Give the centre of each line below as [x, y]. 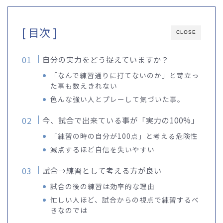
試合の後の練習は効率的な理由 [103, 186]
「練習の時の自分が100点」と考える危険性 [124, 136]
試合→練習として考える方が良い [102, 170]
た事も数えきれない [84, 86]
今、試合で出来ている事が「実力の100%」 [121, 120]
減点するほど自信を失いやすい [103, 150]
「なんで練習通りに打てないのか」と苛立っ [125, 75]
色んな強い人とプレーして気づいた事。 [118, 99]
